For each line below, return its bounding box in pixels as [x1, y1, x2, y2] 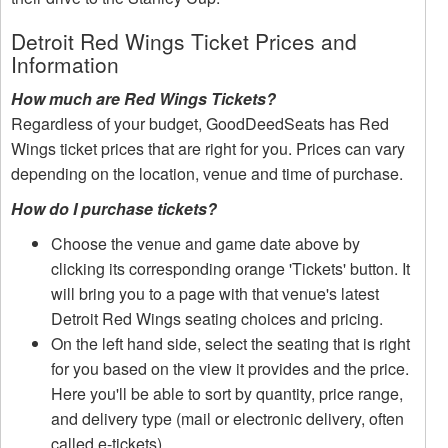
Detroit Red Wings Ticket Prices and [11, 25, 357, 56]
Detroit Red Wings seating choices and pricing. [51, 306, 383, 330]
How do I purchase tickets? [11, 196, 217, 220]
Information [11, 48, 119, 79]
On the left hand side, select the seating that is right [51, 331, 410, 355]
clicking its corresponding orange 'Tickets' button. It [51, 256, 410, 280]
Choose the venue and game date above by [51, 231, 360, 255]
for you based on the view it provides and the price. [51, 356, 409, 380]
